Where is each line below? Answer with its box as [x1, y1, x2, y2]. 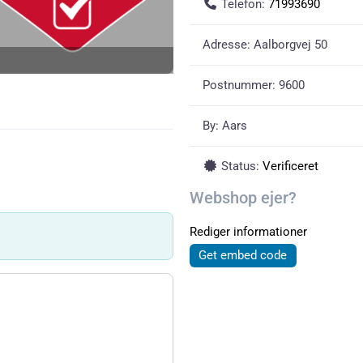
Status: [220, 159, 263, 173]
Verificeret [262, 159, 318, 173]
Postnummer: [203, 78, 279, 92]
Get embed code [199, 248, 288, 263]
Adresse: [203, 37, 254, 52]
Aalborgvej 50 [254, 37, 327, 52]
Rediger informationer [190, 224, 307, 239]
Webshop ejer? [190, 188, 297, 207]
